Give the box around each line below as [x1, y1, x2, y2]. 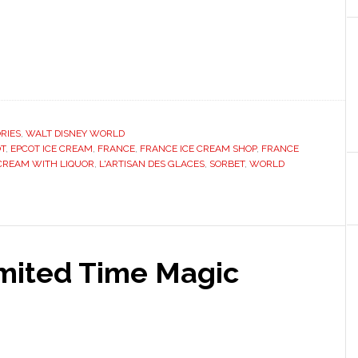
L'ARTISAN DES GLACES [99, 157, 205, 169]
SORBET [209, 157, 245, 169]
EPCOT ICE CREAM [10, 142, 93, 154]
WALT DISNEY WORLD [26, 127, 125, 139]
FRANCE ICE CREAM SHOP [140, 142, 257, 154]
